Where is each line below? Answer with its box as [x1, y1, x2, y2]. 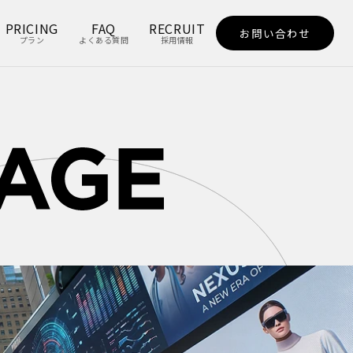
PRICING [5, 19, 59, 38]
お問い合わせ [239, 24, 310, 41]
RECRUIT [149, 19, 206, 38]
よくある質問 [79, 34, 129, 46]
